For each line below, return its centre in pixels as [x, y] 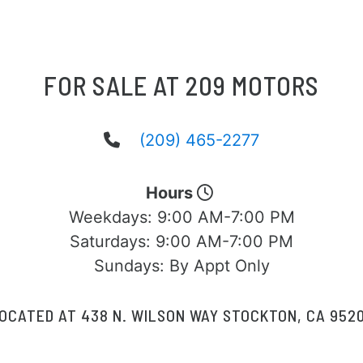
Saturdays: [113, 241]
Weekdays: [113, 217]
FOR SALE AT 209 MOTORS [181, 85]
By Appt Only [219, 266]
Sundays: [131, 266]
